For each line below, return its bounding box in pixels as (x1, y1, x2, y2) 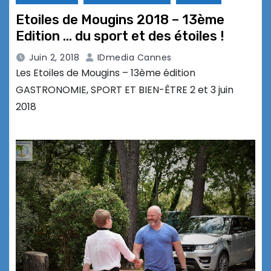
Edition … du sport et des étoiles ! (16, 28, 224, 45)
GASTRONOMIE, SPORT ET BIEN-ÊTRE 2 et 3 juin (16, 83, 233, 97)
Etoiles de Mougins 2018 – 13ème (16, 11, 224, 28)
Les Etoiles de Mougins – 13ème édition (16, 66, 195, 80)
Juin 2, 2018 (29, 51, 79, 64)
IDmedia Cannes (94, 51, 172, 64)
